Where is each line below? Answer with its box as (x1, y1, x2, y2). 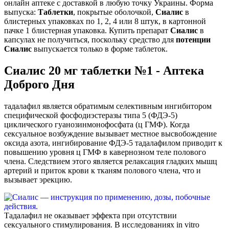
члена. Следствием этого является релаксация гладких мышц (4, 157, 217, 166)
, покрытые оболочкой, (73, 8, 155, 17)
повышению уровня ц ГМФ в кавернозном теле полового (4, 148, 206, 157)
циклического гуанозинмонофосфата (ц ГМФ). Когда (4, 120, 190, 129)
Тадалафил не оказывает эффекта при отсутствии (4, 211, 177, 220)
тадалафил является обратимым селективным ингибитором (4, 102, 212, 111)
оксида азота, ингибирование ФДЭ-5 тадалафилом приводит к (4, 139, 222, 148)
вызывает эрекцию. (4, 175, 72, 185)
